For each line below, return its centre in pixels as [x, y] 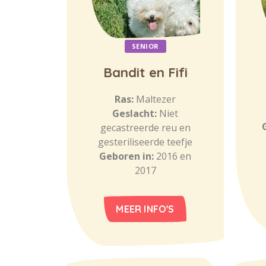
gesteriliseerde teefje [145, 142]
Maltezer [156, 99]
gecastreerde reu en [145, 128]
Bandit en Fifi [145, 72]
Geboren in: [128, 156]
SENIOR [145, 46]
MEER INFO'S [145, 209]
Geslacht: [136, 113]
